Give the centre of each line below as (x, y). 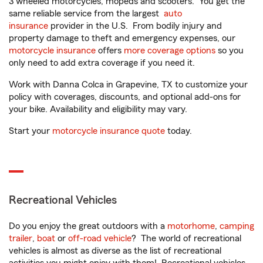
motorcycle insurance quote (109, 131)
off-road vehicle (100, 238)
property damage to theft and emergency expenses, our (122, 38)
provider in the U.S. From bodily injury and (135, 26)
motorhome (191, 226)
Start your (31, 131)
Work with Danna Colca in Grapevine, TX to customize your (128, 85)
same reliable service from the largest (86, 14)
